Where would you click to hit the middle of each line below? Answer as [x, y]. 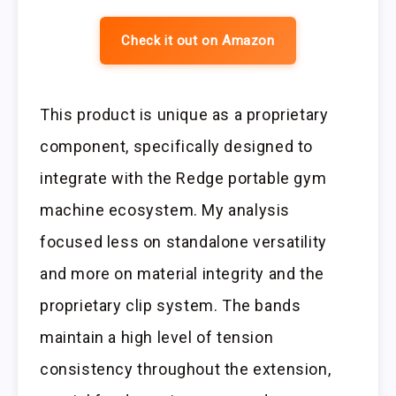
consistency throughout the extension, [186, 369]
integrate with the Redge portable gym [183, 179]
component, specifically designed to [177, 147]
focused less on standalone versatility [183, 242]
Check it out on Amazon [198, 41]
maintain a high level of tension [157, 338]
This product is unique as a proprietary [184, 115]
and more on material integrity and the [182, 274]
